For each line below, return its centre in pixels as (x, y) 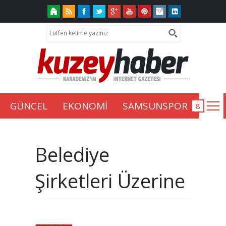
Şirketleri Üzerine (110, 181)
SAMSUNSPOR (155, 106)
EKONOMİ (85, 106)
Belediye (72, 155)
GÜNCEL (29, 106)
